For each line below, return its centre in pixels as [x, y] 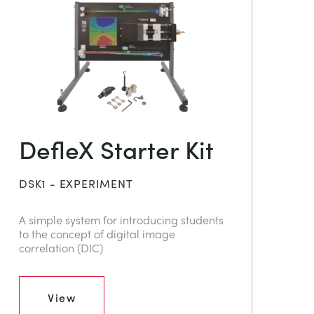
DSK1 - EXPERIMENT [76, 183]
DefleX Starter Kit [116, 148]
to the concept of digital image [97, 233]
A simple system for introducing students [121, 219]
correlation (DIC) [61, 247]
